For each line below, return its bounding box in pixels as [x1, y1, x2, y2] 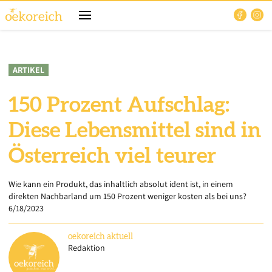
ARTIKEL [13, 64, 44, 75]
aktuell [107, 233, 133, 241]
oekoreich [68, 233, 105, 241]
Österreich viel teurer [8, 146, 216, 167]
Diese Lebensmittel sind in [8, 120, 261, 141]
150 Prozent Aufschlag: [8, 95, 229, 116]
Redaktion [68, 242, 105, 253]
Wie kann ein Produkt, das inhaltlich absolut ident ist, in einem [8, 178, 233, 189]
